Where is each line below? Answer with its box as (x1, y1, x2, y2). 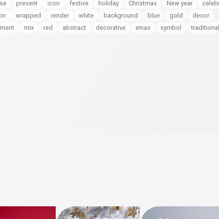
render (51, 12, 69, 19)
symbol (160, 24, 181, 31)
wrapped (16, 12, 41, 19)
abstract (63, 24, 86, 31)
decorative (96, 24, 126, 31)
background (104, 12, 138, 19)
